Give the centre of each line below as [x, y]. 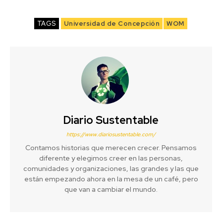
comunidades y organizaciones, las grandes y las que [111, 168]
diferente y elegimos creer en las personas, [111, 158]
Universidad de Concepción [111, 23]
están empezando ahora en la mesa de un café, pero [111, 179]
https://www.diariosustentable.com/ [111, 134]
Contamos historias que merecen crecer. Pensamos [111, 147]
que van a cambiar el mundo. [111, 189]
